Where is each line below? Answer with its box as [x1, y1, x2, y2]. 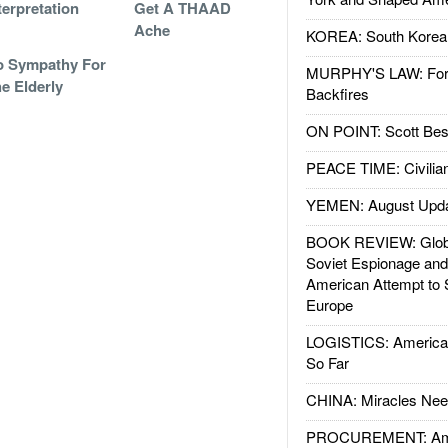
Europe [305, 294, 353, 315]
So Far [305, 352, 349, 373]
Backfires [305, 83, 369, 104]
